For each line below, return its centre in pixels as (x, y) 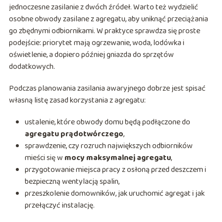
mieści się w (44, 158)
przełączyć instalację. (59, 206)
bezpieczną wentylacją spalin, (72, 182)
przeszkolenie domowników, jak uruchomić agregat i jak (114, 194)
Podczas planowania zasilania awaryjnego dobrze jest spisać (107, 89)
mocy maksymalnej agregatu (117, 158)
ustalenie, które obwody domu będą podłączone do (107, 122)
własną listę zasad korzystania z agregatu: (77, 101)
